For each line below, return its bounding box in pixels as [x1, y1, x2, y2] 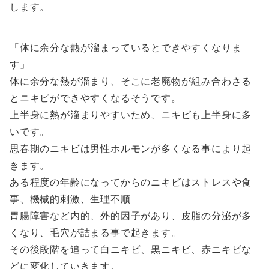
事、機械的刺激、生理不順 [10, 193, 131, 205]
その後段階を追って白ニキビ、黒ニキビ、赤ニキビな [10, 243, 252, 255]
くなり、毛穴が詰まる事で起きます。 [10, 226, 181, 238]
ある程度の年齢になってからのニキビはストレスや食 [10, 176, 252, 188]
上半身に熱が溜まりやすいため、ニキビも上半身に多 [10, 109, 252, 121]
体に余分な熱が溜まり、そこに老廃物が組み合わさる [10, 75, 252, 87]
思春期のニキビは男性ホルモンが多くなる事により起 [10, 142, 252, 154]
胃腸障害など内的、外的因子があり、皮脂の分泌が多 [10, 210, 252, 222]
